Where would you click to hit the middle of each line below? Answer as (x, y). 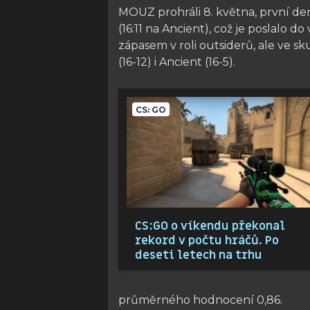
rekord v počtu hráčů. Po (207, 241)
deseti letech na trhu (199, 255)
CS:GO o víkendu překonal (210, 226)
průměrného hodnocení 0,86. (200, 300)
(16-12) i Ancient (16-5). (177, 62)
